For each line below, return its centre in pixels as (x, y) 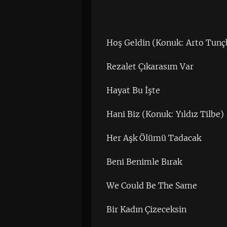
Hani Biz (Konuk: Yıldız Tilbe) (165, 114)
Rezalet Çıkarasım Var (150, 66)
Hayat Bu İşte (134, 90)
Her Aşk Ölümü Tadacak (154, 138)
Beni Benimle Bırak (144, 162)
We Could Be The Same (152, 185)
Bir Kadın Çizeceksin (147, 209)
